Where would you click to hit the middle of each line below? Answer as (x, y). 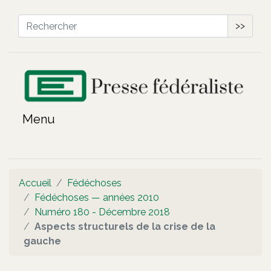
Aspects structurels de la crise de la (125, 226)
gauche (42, 241)
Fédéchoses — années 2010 (97, 197)
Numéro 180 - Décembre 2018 (102, 212)
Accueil (35, 183)
